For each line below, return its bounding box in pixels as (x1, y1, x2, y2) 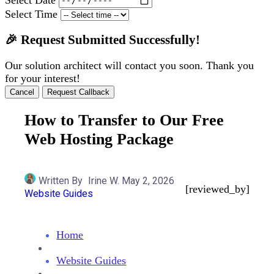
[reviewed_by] (185, 183, 250, 196)
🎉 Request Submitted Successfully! (5, 32, 200, 46)
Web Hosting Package (24, 129, 174, 148)
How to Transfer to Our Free (24, 110, 224, 129)
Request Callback (47, 87, 109, 97)
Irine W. (88, 174, 120, 187)
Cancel (10, 87, 34, 97)
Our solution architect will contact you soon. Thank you (5, 59, 254, 72)
